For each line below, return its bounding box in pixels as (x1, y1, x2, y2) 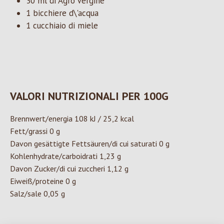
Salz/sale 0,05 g (10, 188, 65, 199)
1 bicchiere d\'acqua (26, 7, 98, 19)
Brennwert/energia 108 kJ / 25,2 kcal (10, 113, 134, 124)
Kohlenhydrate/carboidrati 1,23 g (10, 151, 121, 161)
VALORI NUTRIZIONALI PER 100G (10, 89, 168, 103)
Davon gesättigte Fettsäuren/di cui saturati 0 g (10, 138, 169, 149)
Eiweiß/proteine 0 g (10, 176, 76, 186)
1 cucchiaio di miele (26, 20, 98, 31)
